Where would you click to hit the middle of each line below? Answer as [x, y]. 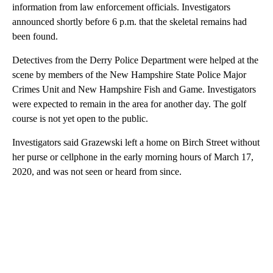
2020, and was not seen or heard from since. [97, 171]
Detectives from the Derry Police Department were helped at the [135, 60]
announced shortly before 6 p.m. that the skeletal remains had [129, 21]
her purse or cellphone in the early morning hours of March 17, [133, 157]
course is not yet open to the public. [80, 118]
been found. [35, 36]
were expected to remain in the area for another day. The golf [129, 104]
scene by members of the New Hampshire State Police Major [129, 74]
